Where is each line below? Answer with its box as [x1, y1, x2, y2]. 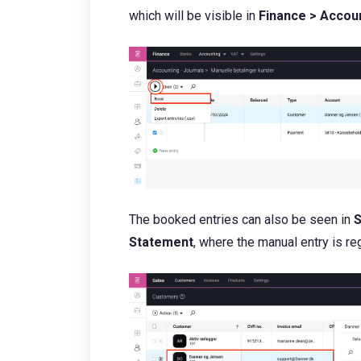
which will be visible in [129, 8, 255, 24]
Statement [129, 234, 193, 250]
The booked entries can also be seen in [129, 211, 354, 227]
